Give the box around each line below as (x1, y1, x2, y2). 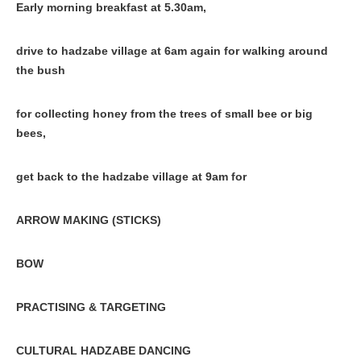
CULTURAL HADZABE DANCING (16, 344, 191, 357)
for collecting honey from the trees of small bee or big (16, 107, 313, 120)
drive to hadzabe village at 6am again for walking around (16, 44, 328, 57)
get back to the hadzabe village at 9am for (16, 170, 247, 183)
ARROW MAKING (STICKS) (16, 214, 161, 226)
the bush (16, 64, 65, 77)
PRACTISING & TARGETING (16, 301, 166, 313)
